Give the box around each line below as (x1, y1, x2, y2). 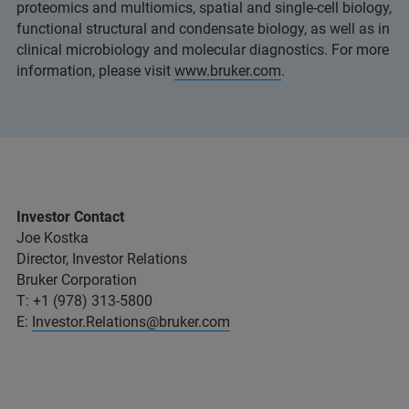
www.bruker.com (174, 62, 281, 80)
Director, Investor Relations (16, 250, 187, 268)
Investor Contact (16, 208, 124, 226)
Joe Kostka (16, 229, 89, 247)
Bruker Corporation (16, 271, 137, 289)
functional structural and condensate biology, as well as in (16, 20, 390, 38)
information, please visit (16, 62, 174, 80)
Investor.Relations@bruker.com (32, 313, 230, 331)
